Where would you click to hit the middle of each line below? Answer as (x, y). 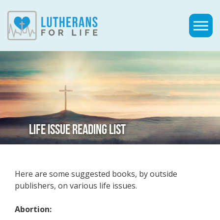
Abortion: (33, 209)
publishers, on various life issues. (76, 186)
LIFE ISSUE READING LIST (77, 129)
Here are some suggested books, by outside (96, 174)
